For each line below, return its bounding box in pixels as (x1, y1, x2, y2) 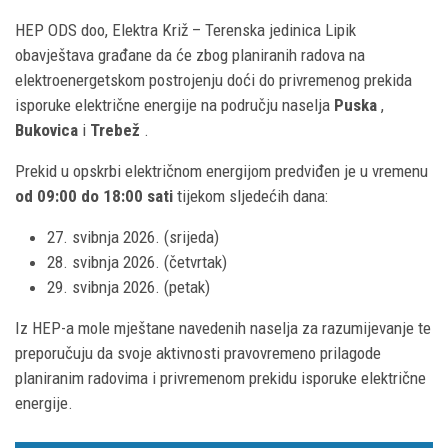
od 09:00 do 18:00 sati (15, 186, 173, 206)
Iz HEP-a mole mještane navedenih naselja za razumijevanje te (15, 318, 431, 338)
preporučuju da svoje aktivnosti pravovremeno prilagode (15, 343, 381, 363)
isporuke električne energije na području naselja (15, 95, 334, 115)
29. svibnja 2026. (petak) (47, 277, 210, 297)
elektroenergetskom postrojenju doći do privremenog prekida (15, 70, 412, 90)
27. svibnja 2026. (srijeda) (47, 227, 219, 247)
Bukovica (15, 120, 78, 140)
